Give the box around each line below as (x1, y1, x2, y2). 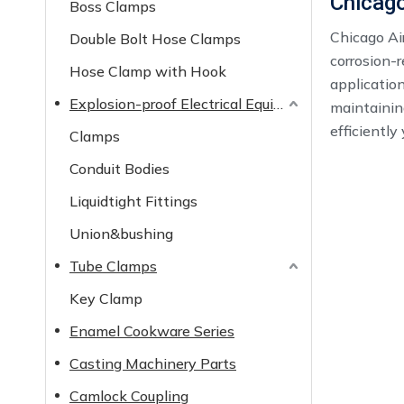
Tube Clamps (69, 257, 157, 275)
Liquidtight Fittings (69, 192, 197, 210)
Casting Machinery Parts (69, 354, 236, 372)
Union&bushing (69, 225, 173, 243)
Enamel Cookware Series (69, 322, 234, 340)
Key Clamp (69, 289, 142, 308)
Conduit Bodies (69, 160, 170, 178)
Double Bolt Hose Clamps (69, 30, 241, 48)
